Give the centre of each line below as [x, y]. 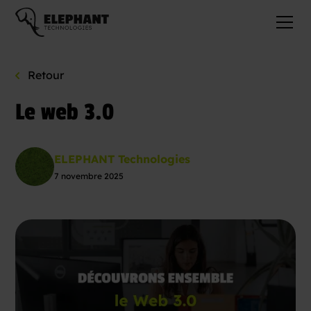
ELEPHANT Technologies [123, 159]
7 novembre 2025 [89, 176]
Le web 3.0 [65, 112]
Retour [46, 75]
